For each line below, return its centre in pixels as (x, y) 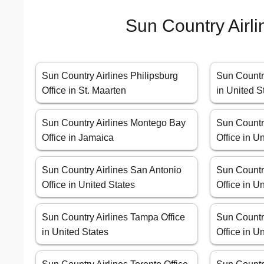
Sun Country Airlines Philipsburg (110, 76)
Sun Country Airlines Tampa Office (113, 217)
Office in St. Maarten (84, 91)
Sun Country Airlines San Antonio (112, 170)
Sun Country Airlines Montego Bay (114, 123)
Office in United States (88, 185)
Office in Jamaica (78, 138)
